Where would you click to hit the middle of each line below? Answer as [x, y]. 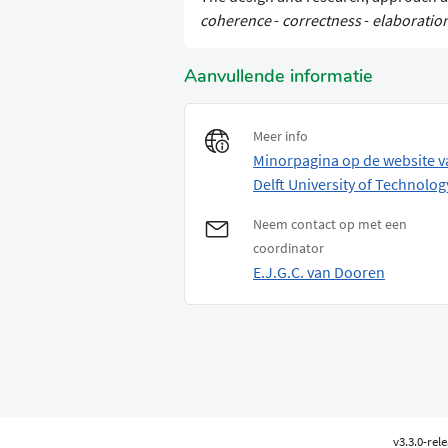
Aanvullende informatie [278, 76]
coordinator [288, 248]
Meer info [280, 136]
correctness [321, 20]
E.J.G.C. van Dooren [319, 272]
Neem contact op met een [330, 224]
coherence [235, 20]
